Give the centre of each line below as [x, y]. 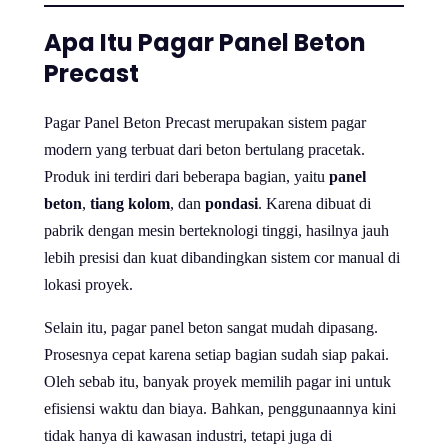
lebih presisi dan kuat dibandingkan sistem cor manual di [222, 258]
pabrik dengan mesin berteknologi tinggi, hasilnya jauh [216, 231]
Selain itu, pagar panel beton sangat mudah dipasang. [211, 328]
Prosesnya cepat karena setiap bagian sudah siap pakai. [216, 355]
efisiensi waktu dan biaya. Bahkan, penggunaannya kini [220, 409]
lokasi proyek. [88, 285]
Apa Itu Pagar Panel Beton [205, 43]
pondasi [231, 204]
